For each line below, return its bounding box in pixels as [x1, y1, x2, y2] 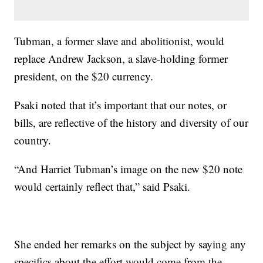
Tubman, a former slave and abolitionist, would [14, 33, 225, 49]
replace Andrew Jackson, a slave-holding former [14, 51, 228, 66]
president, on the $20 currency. [14, 69, 154, 84]
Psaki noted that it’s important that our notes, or [14, 97, 227, 113]
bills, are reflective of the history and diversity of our [14, 115, 249, 130]
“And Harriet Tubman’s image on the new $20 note [14, 161, 243, 177]
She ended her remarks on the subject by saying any [14, 237, 247, 252]
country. [14, 133, 52, 148]
